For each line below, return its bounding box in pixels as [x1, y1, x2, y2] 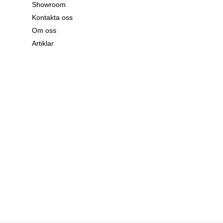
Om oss [32, 26, 56, 34]
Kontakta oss [32, 13, 73, 21]
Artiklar [32, 39, 54, 47]
